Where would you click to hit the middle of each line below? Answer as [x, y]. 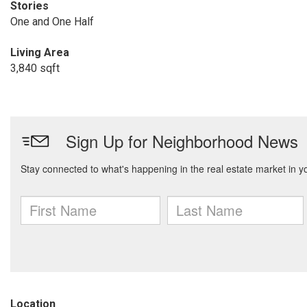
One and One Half [52, 22]
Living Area [40, 52]
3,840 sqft [35, 68]
